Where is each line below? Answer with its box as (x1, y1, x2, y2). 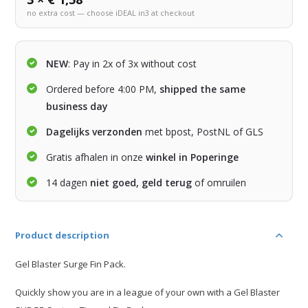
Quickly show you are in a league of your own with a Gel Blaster (15, 286, 280, 299)
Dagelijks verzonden (46, 125, 143, 139)
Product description (15, 229, 110, 242)
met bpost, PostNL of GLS (142, 125, 264, 139)
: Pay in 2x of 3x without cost (68, 57, 197, 71)
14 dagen (46, 176, 91, 190)
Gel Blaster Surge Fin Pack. (15, 258, 126, 271)
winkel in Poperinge (146, 151, 239, 164)
